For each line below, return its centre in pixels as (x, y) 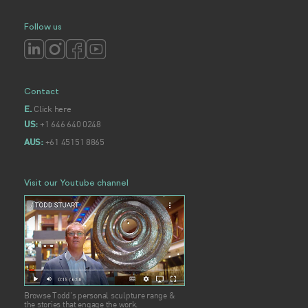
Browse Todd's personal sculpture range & (100, 296)
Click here (53, 109)
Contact (42, 91)
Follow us (43, 27)
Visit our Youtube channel (76, 183)
